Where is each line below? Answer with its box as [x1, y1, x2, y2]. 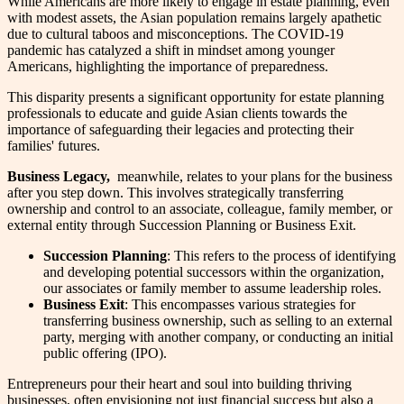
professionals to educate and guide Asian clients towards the [7, 105, 347, 121]
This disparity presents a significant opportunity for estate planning [7, 88, 384, 105]
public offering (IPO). [43, 344, 167, 361]
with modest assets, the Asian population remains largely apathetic [7, 9, 381, 25]
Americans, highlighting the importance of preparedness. [7, 58, 328, 74]
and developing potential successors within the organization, [43, 263, 384, 280]
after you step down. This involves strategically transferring [7, 184, 344, 200]
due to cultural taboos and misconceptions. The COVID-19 [7, 25, 344, 41]
